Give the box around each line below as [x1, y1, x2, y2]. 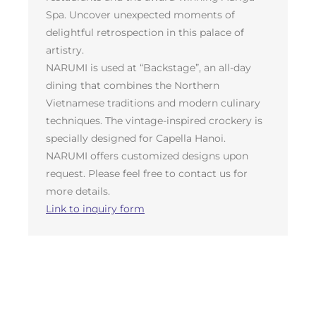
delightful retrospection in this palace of [46, 26, 244, 38]
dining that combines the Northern [46, 79, 219, 91]
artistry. [46, 44, 84, 56]
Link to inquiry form [46, 202, 145, 214]
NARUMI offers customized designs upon [46, 150, 248, 162]
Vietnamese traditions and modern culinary [46, 97, 260, 109]
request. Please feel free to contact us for [46, 167, 248, 179]
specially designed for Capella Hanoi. [46, 132, 226, 144]
